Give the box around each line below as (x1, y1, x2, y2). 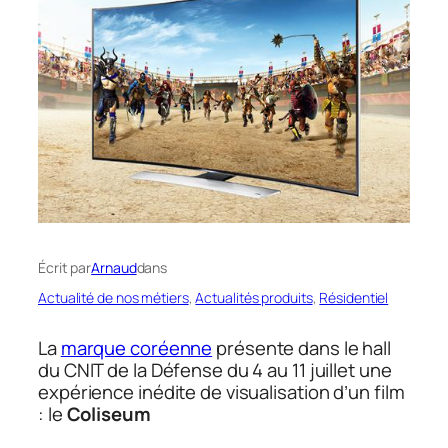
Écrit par (38, 257, 92, 277)
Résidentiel (319, 287, 389, 307)
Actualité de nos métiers (38, 287, 189, 307)
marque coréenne (60, 334, 213, 361)
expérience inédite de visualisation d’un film (38, 378, 405, 405)
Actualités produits (195, 287, 313, 307)
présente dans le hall (212, 334, 392, 361)
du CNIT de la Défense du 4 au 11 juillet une (38, 356, 392, 383)
